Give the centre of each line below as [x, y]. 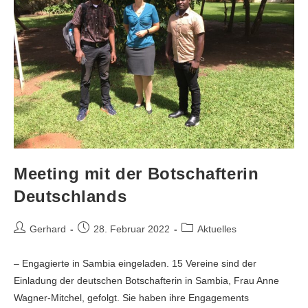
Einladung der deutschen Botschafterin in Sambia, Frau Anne [146, 280]
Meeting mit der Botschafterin [136, 173]
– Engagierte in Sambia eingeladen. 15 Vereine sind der [135, 263]
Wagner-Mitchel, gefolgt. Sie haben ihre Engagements [131, 297]
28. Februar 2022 [132, 229]
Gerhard [48, 229]
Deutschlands [70, 196]
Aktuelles [217, 229]
